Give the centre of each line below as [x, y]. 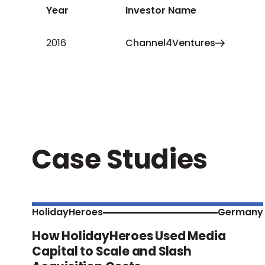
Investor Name [161, 10]
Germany [240, 212]
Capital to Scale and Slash [112, 252]
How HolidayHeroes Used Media [129, 236]
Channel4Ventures [171, 43]
